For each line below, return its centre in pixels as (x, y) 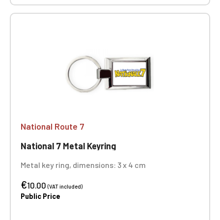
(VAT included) (65, 186)
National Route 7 (53, 126)
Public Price (41, 196)
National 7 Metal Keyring (68, 146)
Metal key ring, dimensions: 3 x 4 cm (83, 165)
